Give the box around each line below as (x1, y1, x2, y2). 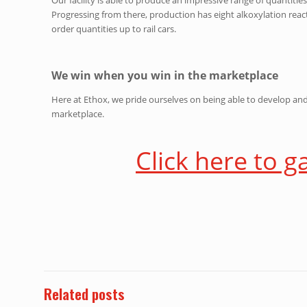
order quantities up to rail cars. (51, 22, 177, 35)
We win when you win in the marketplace (51, 67, 279, 83)
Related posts (43, 282, 125, 304)
